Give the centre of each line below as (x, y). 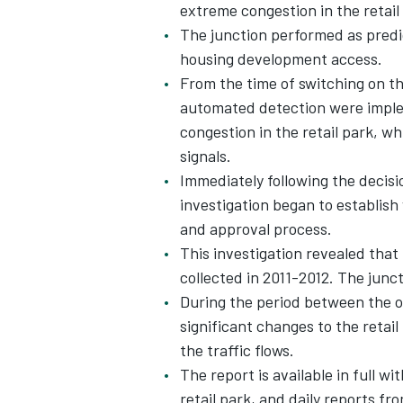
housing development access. (281, 58)
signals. (206, 156)
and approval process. (256, 228)
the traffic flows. (237, 350)
